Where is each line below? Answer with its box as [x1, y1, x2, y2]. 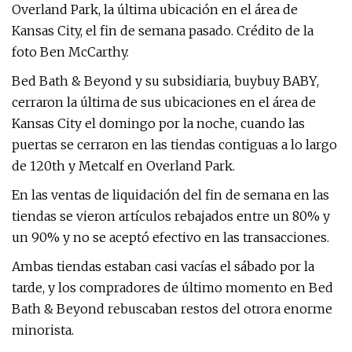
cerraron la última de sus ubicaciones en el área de [12, 94, 316, 110]
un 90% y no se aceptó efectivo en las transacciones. [12, 229, 329, 245]
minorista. [12, 322, 74, 338]
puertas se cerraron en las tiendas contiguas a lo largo [12, 137, 337, 152]
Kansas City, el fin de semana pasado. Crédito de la [12, 23, 313, 38]
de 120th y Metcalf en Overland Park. [12, 158, 235, 174]
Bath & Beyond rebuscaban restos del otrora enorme [12, 301, 332, 317]
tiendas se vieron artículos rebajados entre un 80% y [12, 208, 330, 224]
